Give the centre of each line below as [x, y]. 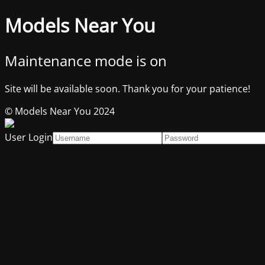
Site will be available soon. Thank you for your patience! [127, 88]
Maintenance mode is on [86, 60]
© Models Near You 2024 [60, 111]
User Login [29, 137]
